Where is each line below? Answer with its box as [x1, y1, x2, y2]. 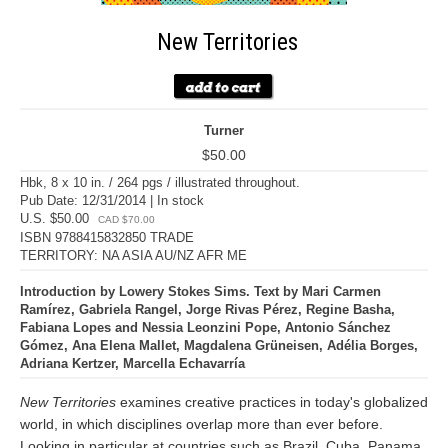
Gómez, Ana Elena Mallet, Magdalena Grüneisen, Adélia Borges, [20, 338, 418, 353]
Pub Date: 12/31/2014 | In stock [20, 193, 204, 208]
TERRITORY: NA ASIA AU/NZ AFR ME [20, 248, 247, 263]
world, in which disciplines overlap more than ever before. [20, 416, 383, 432]
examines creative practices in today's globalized [120, 394, 428, 410]
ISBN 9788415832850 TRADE [20, 230, 194, 245]
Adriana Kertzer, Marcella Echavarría [20, 356, 245, 371]
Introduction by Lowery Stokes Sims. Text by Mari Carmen [20, 284, 381, 299]
